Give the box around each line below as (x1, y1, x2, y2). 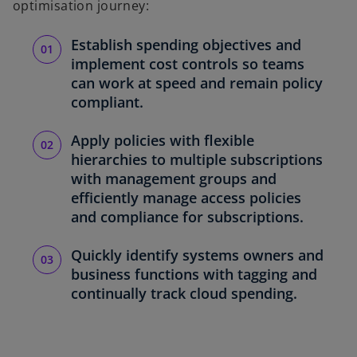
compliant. (71, 92, 143, 112)
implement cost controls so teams (71, 54, 304, 74)
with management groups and (71, 169, 277, 189)
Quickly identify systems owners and (71, 245, 324, 265)
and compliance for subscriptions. (71, 207, 304, 227)
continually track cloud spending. (71, 284, 297, 304)
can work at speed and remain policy (71, 73, 323, 93)
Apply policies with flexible (71, 131, 254, 151)
